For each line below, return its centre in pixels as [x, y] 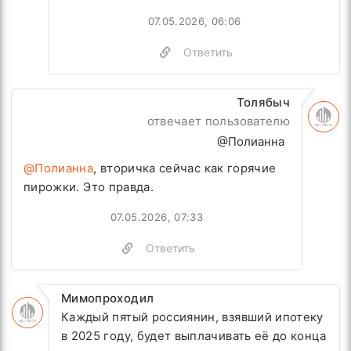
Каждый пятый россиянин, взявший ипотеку [192, 317]
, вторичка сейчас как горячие [185, 168]
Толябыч [263, 102]
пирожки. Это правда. [89, 187]
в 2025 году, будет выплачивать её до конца [194, 336]
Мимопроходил [108, 298]
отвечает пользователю [218, 121]
